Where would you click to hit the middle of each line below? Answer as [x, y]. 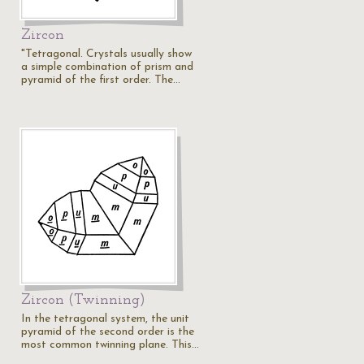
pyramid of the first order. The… [101, 80]
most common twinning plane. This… [110, 345]
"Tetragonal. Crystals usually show [106, 54]
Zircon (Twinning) [83, 300]
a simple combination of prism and [107, 67]
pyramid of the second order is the [108, 332]
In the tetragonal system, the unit [105, 319]
